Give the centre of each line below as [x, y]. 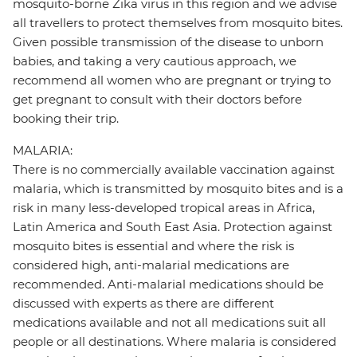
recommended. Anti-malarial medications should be [168, 284]
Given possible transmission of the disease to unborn [168, 42]
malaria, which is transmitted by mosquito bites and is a [178, 189]
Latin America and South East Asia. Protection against [173, 227]
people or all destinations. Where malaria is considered [175, 342]
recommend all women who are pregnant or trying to [172, 80]
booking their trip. [66, 119]
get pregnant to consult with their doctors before [157, 100]
